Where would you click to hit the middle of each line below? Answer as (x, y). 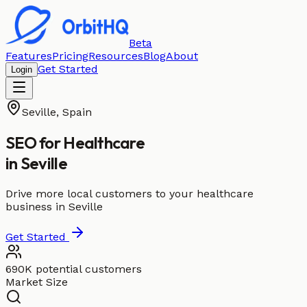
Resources (116, 56)
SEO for (35, 142)
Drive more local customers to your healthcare (130, 193)
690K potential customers (74, 269)
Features (29, 56)
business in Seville (54, 206)
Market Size (37, 282)
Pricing (70, 56)
